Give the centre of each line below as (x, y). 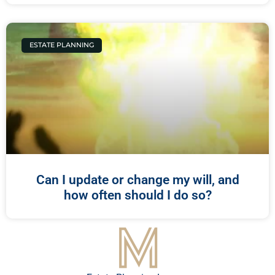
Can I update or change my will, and (137, 180)
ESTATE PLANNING (62, 45)
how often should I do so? (137, 195)
